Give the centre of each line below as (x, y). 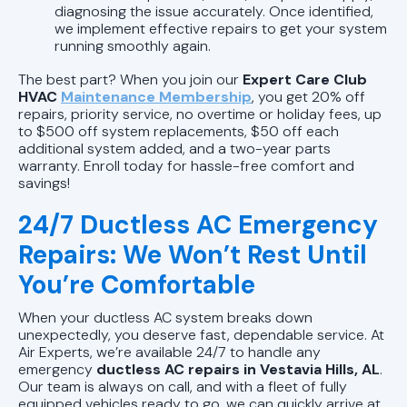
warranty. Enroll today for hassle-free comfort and (186, 165)
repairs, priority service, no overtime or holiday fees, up (200, 114)
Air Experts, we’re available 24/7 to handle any (169, 352)
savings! (44, 183)
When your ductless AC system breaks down (165, 317)
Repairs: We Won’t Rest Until (193, 254)
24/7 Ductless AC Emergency (198, 224)
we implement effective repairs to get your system (221, 28)
